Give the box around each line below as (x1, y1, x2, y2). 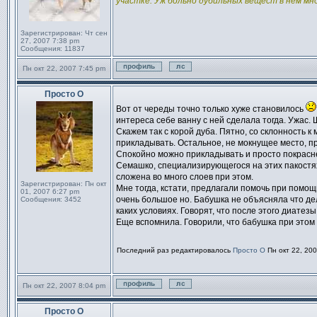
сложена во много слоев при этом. (116, 172, 253, 182)
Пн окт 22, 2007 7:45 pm (23, 64, 105, 72)
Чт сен (83, 29, 108, 37)
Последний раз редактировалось (117, 246, 233, 254)
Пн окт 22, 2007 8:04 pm (23, 282, 105, 289)
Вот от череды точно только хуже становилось (116, 104, 306, 114)
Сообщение (125, 97, 173, 107)
